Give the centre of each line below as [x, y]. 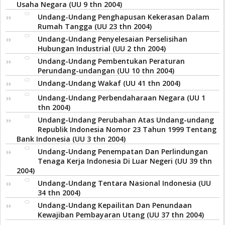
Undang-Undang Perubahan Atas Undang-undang [126, 120]
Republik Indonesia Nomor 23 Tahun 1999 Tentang [127, 129]
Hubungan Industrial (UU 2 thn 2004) [102, 48]
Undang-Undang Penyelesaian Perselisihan [113, 39]
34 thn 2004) [59, 193]
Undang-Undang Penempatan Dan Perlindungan [123, 151]
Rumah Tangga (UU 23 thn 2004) [95, 26]
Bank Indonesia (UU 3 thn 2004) [71, 139]
